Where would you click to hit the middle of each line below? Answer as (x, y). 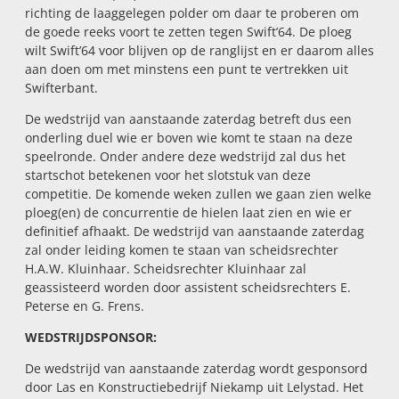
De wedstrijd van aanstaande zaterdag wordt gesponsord (196, 368)
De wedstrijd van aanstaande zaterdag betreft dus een (188, 119)
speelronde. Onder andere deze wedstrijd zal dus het (185, 156)
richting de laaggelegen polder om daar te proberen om (191, 13)
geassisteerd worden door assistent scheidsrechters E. (187, 287)
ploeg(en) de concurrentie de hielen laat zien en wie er (188, 212)
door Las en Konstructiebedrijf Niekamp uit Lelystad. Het (194, 387)
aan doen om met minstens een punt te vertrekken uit (186, 69)
